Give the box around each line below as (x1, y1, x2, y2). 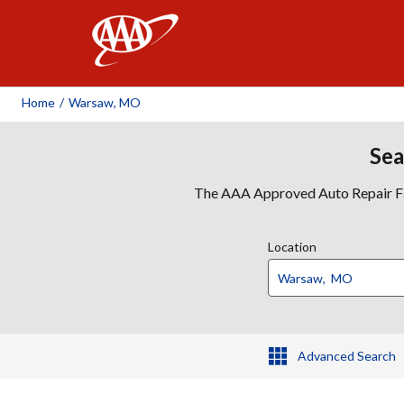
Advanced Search (297, 348, 396, 363)
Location (268, 239, 317, 254)
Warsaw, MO (69, 95, 141, 110)
